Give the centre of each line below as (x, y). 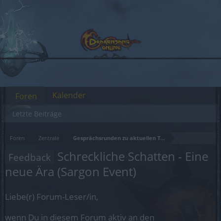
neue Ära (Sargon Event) (71, 171)
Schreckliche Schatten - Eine (131, 156)
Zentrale (49, 138)
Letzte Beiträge (37, 114)
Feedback (30, 157)
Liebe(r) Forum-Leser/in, (52, 197)
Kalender (69, 95)
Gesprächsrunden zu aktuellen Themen (126, 138)
